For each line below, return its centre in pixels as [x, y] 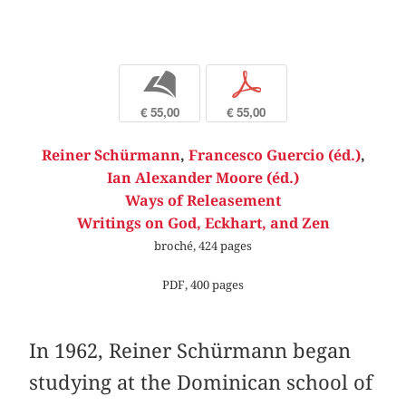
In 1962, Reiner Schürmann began [190, 351]
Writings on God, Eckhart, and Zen [203, 223]
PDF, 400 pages [203, 285]
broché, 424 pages [203, 245]
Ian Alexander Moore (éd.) [203, 178]
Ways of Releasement [203, 201]
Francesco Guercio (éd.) [274, 155]
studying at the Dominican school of [201, 383]
